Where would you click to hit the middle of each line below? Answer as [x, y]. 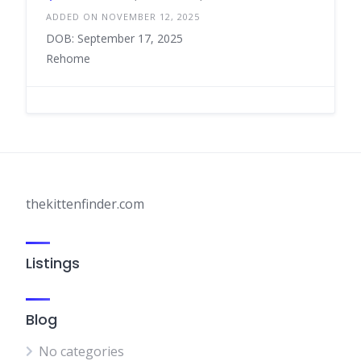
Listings [53, 263]
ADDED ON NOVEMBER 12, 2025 [123, 17]
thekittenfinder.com [85, 204]
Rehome [68, 58]
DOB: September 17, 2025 [114, 38]
